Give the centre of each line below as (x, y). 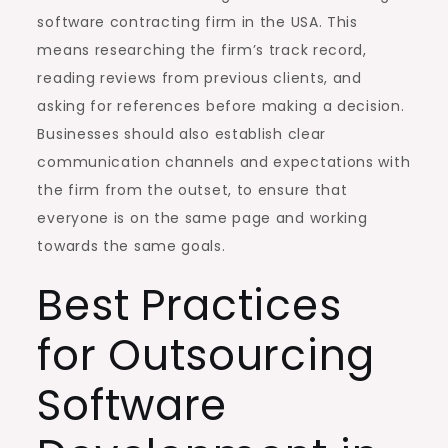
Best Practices (189, 305)
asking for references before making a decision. (221, 105)
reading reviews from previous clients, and (199, 77)
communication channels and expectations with (224, 161)
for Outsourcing (206, 355)
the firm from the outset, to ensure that (192, 189)
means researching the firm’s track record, (202, 49)
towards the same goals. (131, 245)
